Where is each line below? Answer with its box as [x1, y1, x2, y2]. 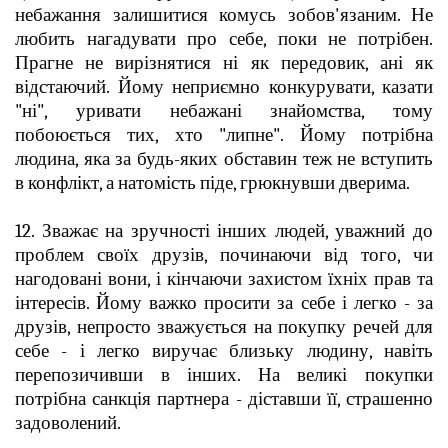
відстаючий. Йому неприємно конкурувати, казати [15, 75, 433, 98]
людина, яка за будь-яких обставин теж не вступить [15, 147, 433, 170]
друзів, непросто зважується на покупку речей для [15, 315, 433, 338]
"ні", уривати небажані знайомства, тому [15, 99, 433, 122]
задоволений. [15, 411, 121, 434]
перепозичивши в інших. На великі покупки [15, 363, 433, 386]
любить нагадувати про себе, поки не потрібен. [15, 27, 433, 50]
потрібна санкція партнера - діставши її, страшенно [15, 387, 433, 410]
